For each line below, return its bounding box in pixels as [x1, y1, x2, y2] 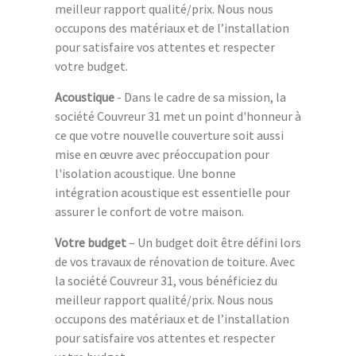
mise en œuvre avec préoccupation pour [55, 145, 269, 162]
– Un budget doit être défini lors [126, 234, 301, 250]
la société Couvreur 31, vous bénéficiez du [55, 272, 277, 288]
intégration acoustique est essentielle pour [55, 184, 290, 200]
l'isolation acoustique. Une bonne [55, 164, 236, 181]
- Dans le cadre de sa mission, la [114, 88, 286, 105]
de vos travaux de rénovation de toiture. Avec [55, 253, 295, 269]
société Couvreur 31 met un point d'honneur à [55, 107, 301, 124]
